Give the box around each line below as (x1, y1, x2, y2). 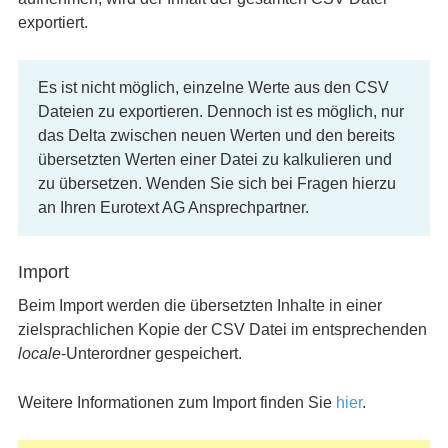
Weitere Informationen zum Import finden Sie (17, 394, 336, 411)
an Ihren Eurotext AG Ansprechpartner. (37, 199, 309, 216)
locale (17, 345, 61, 362)
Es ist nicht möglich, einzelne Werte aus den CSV (37, 79, 389, 96)
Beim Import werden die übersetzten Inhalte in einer (17, 297, 382, 314)
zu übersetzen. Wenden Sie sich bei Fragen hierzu (37, 175, 396, 192)
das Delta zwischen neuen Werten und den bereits (37, 127, 395, 144)
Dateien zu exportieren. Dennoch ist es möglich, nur (37, 103, 404, 120)
